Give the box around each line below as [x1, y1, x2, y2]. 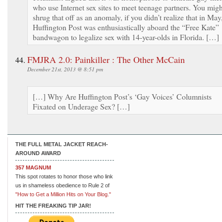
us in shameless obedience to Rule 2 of [15, 182, 110, 188]
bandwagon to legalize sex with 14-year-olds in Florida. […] [33, 31, 219, 42]
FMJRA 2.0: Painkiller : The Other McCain [27, 53, 185, 65]
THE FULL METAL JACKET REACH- [15, 141, 108, 147]
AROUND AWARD [15, 150, 61, 156]
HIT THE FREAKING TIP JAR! [15, 202, 91, 209]
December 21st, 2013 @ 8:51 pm [27, 65, 103, 73]
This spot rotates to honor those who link [15, 173, 113, 179]
